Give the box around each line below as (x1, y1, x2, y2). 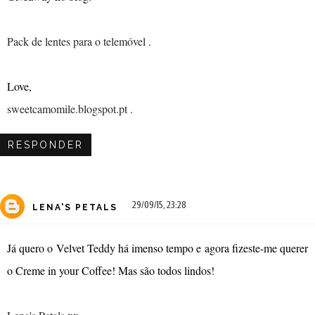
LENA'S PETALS (32, 202, 117, 212)
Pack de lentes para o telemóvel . (7, 34, 151, 49)
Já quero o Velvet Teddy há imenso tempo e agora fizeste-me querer (7, 240, 308, 256)
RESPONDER (8, 139, 84, 151)
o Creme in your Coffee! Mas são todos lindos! (7, 263, 214, 278)
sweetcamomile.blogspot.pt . (7, 101, 133, 117)
